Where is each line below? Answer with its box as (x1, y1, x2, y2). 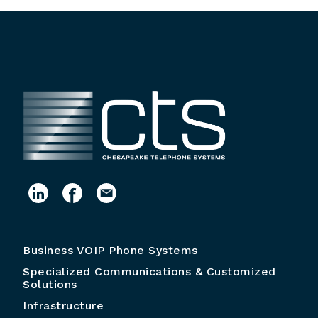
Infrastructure (23, 299, 104, 313)
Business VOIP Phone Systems (23, 243, 198, 258)
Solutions (23, 278, 77, 292)
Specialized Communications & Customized (23, 265, 276, 279)
